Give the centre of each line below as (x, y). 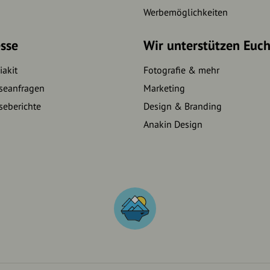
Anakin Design (173, 124)
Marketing (164, 88)
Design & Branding (182, 106)
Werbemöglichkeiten (185, 12)
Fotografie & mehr (181, 70)
